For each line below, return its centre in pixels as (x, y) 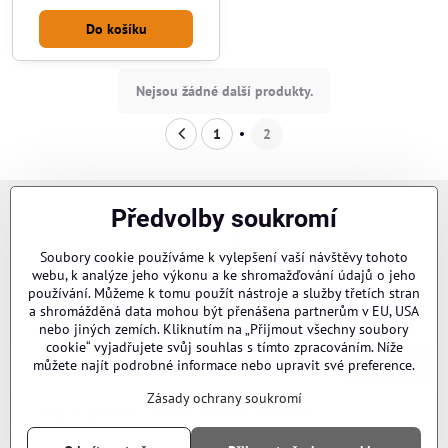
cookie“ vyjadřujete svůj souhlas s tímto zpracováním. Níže (224, 347)
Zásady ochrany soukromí (224, 398)
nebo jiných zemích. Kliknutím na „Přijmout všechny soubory (224, 329)
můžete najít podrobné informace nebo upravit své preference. (224, 365)
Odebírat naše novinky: (224, 310)
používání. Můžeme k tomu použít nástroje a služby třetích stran (224, 293)
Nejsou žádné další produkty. (224, 90)
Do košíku (116, 28)
